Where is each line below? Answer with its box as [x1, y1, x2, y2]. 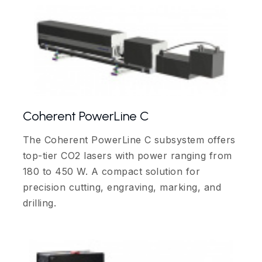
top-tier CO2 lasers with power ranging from [23, 150, 232, 162]
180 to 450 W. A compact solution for [23, 166, 201, 178]
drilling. [23, 197, 57, 209]
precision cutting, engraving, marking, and [23, 181, 222, 194]
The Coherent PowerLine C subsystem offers [23, 134, 236, 146]
